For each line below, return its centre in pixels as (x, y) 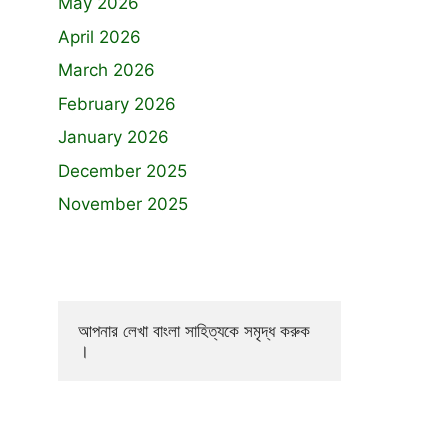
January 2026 (113, 137)
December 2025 (122, 170)
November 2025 (123, 204)
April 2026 (99, 36)
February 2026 (117, 103)
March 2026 (106, 70)
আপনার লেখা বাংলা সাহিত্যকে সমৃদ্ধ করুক (194, 331)
